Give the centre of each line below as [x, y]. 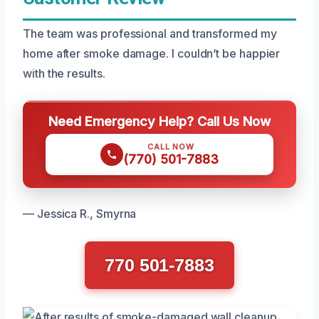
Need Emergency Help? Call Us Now [159, 121]
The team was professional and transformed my [150, 33]
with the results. [64, 73]
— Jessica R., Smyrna [80, 213]
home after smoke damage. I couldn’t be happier [152, 53]
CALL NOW [171, 146]
